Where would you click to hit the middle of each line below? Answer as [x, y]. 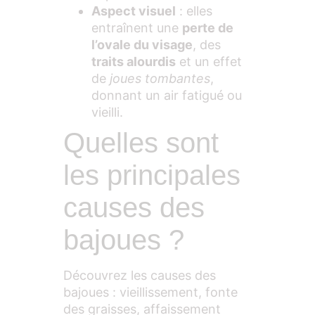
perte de [208, 28]
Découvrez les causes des [140, 276]
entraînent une [137, 28]
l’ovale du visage [142, 45]
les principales [152, 175]
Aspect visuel [134, 11]
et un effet [209, 62]
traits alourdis [134, 62]
